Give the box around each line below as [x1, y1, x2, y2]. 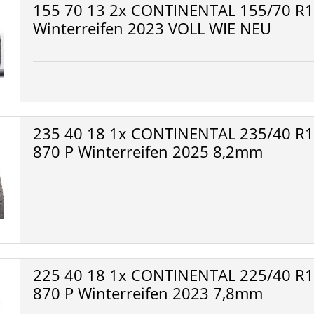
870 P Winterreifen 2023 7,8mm [33, 282, 263, 303]
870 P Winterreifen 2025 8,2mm [33, 141, 263, 162]
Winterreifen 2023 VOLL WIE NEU [33, 18, 271, 39]
